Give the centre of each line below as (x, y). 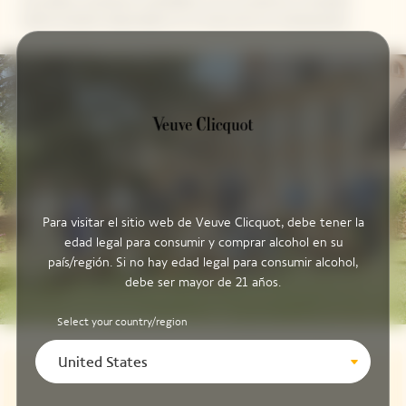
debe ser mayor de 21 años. (203, 282)
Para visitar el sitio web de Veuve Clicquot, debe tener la (203, 222)
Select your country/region (122, 321)
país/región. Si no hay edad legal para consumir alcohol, (203, 262)
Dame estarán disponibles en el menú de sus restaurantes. (187, 21)
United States (102, 362)
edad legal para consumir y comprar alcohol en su (203, 242)
